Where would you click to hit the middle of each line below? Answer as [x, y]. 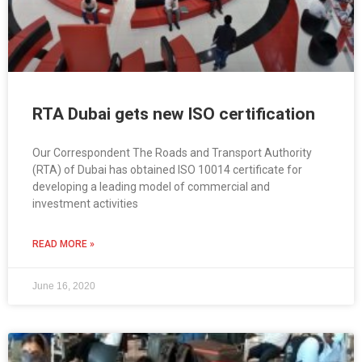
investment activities [85, 204]
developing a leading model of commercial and [151, 187]
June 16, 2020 [64, 286]
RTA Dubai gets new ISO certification [174, 114]
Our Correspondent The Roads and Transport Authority [172, 153]
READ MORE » [63, 244]
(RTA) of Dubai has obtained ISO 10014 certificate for [167, 170]
